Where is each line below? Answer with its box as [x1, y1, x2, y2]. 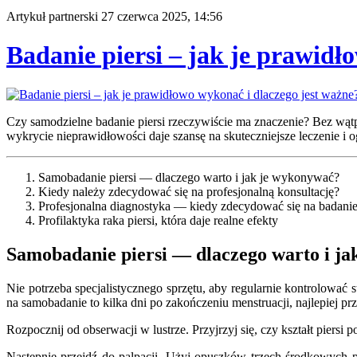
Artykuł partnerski [6, 10, 98, 23]
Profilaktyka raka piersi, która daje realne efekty [38, 213, 278, 227]
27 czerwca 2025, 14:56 [101, 10, 222, 23]
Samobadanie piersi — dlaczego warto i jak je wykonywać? [38, 170, 339, 184]
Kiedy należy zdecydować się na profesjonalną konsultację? [38, 184, 339, 198]
